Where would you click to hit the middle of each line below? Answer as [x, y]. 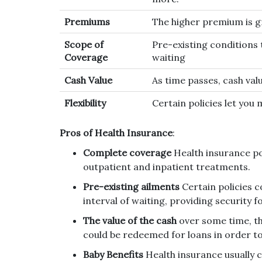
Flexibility [85, 103]
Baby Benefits [113, 255]
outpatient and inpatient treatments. [167, 167]
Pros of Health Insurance [116, 133]
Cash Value [88, 80]
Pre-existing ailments [131, 187]
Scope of [84, 45]
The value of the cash [130, 221]
